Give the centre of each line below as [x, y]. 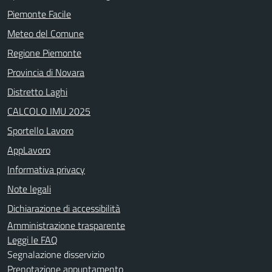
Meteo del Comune [46, 33]
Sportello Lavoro [40, 130]
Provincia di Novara [46, 72]
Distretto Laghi [37, 91]
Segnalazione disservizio [56, 254]
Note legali [29, 189]
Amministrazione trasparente [66, 225]
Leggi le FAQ [32, 240]
